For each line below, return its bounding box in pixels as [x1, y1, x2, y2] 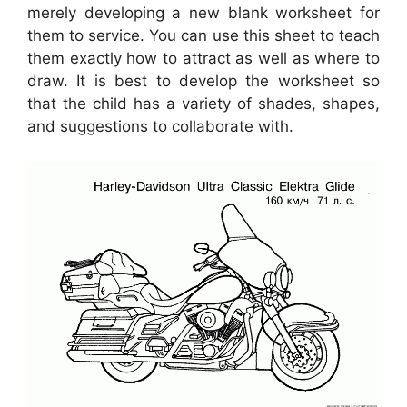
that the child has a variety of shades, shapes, [27, 94, 380, 114]
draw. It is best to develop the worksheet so [27, 72, 380, 91]
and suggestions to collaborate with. [27, 117, 293, 136]
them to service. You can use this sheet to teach [27, 26, 380, 45]
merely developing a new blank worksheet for [27, 4, 380, 23]
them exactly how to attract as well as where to [27, 49, 380, 68]
